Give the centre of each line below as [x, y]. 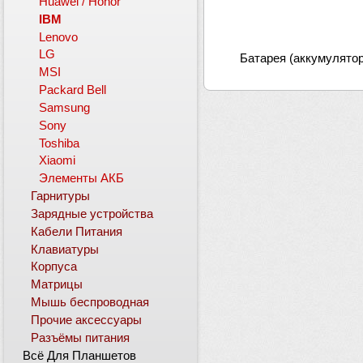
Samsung [65, 107]
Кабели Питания [77, 231]
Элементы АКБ [82, 179]
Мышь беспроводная [90, 303]
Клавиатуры [65, 249]
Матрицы [57, 285]
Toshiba [60, 143]
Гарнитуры [61, 196]
